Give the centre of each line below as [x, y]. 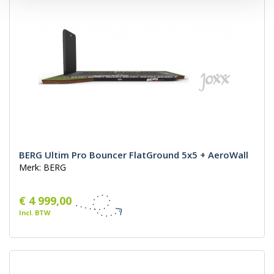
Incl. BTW [35, 213]
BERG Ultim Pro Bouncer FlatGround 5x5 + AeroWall [134, 155]
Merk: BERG [43, 168]
